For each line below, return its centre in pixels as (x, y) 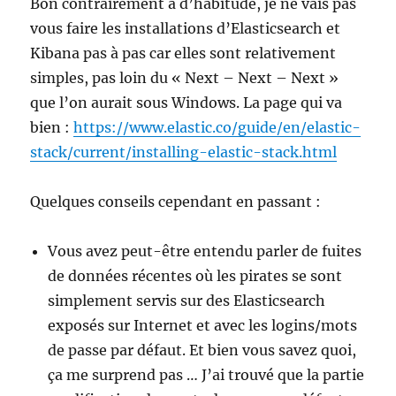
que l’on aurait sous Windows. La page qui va (187, 103)
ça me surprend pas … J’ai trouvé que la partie (206, 375)
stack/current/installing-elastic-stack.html (184, 152)
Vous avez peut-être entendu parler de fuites (205, 251)
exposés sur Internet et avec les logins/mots (203, 326)
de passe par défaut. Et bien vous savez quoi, (202, 350)
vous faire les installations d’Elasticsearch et (186, 29)
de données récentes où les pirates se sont (195, 276)
